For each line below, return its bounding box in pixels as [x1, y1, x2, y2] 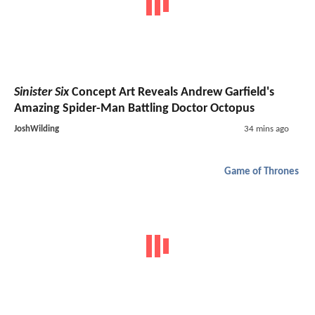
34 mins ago [243, 124, 289, 134]
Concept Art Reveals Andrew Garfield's [69, 85, 274, 99]
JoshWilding [14, 124, 59, 134]
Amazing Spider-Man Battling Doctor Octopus [14, 101, 255, 115]
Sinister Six [14, 85, 69, 99]
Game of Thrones [224, 166, 299, 177]
